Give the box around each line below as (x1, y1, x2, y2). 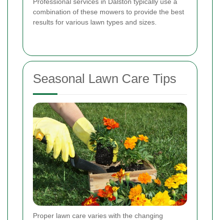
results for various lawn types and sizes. (33, 18, 157, 27)
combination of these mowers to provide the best (33, 8, 184, 16)
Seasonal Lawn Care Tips (33, 71, 176, 86)
